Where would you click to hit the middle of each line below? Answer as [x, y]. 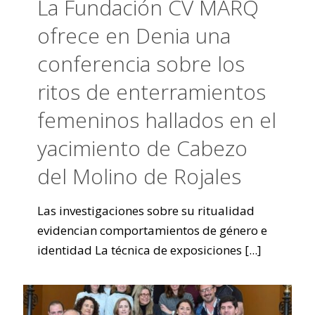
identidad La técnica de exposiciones [140, 250]
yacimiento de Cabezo [142, 148]
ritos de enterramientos [152, 92]
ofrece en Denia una [134, 36]
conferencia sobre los [141, 64]
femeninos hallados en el [157, 120]
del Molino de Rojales [139, 176]
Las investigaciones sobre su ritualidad [146, 211]
